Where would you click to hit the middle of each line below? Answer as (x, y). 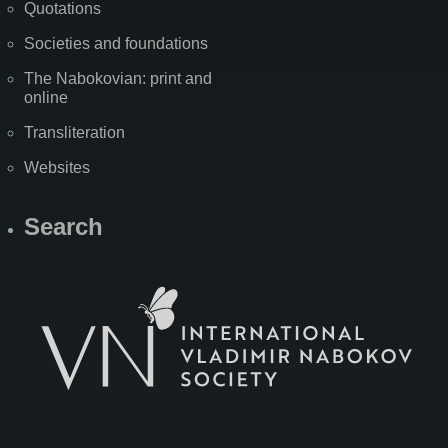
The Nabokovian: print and (118, 78)
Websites (57, 167)
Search (63, 226)
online (46, 97)
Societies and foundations (116, 43)
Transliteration (74, 132)
